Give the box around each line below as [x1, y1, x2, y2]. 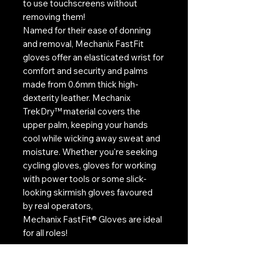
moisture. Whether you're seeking [23, 146, 157, 157]
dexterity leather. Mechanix [23, 92, 130, 103]
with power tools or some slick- [23, 173, 147, 184]
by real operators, [23, 200, 93, 211]
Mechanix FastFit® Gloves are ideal [23, 213, 162, 225]
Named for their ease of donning [23, 24, 151, 36]
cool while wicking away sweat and [23, 132, 160, 144]
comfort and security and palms [23, 65, 148, 76]
